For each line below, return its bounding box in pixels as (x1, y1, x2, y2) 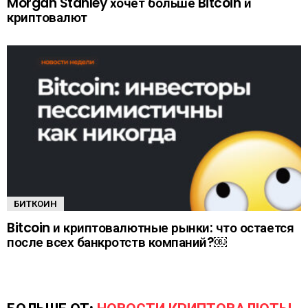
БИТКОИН (14, 197, 57, 211)
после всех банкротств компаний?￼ (7, 233, 228, 252)
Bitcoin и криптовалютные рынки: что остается (7, 219, 294, 238)
